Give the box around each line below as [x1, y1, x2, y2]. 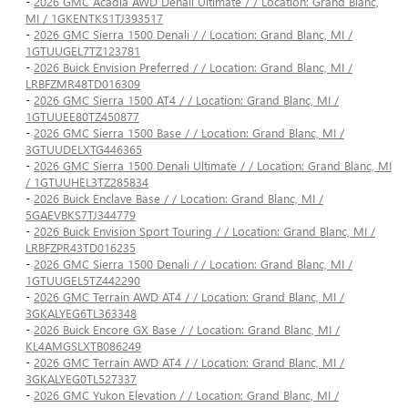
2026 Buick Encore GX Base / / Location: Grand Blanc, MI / [34, 321, 340, 338]
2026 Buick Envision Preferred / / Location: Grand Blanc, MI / [34, 59, 352, 76]
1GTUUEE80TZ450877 [25, 108, 139, 125]
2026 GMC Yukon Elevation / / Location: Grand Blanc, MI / [34, 387, 339, 403]
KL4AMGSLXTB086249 [25, 338, 141, 354]
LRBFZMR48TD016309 [25, 76, 140, 92]
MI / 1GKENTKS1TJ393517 [25, 10, 163, 26]
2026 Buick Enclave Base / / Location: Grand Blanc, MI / [34, 190, 323, 207]
